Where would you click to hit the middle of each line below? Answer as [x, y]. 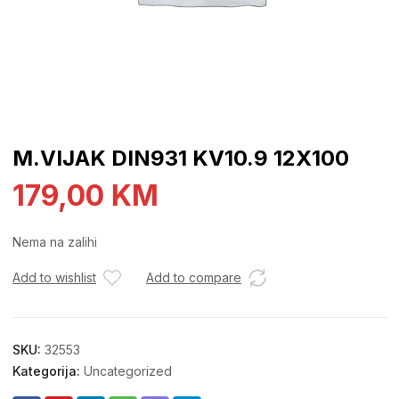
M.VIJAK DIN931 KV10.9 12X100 [181, 158]
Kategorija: [48, 371]
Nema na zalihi [55, 242]
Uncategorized [128, 371]
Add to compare [194, 277]
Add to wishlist [54, 277]
